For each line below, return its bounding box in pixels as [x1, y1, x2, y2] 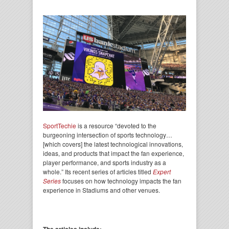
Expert [153, 167, 171, 176]
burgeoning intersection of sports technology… [43, 130, 172, 139]
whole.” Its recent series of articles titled [43, 167, 153, 176]
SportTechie [43, 121, 76, 130]
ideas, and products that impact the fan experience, [43, 148, 184, 157]
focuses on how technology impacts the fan [61, 176, 181, 185]
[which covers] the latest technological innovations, [43, 139, 183, 148]
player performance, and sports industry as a [43, 157, 166, 167]
